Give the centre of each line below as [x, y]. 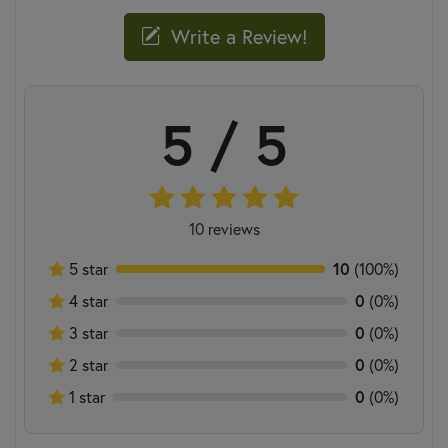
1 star [85, 396]
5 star [86, 268]
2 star [86, 364]
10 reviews [224, 228]
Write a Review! [236, 36]
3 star [86, 332]
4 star [86, 300]
